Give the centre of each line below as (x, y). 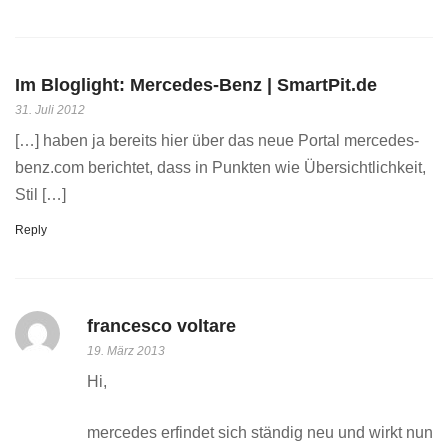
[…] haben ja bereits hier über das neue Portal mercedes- (217, 140)
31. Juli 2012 (50, 110)
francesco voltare (161, 326)
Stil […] (40, 194)
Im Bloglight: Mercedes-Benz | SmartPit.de (196, 85)
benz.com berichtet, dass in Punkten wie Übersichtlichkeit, (220, 167)
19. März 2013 (126, 351)
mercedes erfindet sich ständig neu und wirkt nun (260, 432)
